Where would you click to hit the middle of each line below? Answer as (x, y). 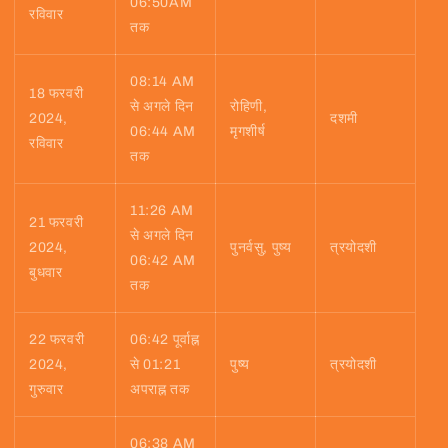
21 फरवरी (56, 222)
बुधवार (46, 272)
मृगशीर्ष (248, 131)
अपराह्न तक (160, 389)
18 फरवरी (56, 93)
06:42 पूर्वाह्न (165, 339)
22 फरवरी (57, 339)
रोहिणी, (249, 106)
